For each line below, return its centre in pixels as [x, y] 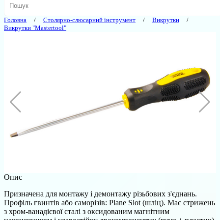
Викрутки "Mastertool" [35, 27]
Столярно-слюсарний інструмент [89, 20]
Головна [15, 20]
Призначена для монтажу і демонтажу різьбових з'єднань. [100, 193]
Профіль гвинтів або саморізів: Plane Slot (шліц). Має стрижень [110, 202]
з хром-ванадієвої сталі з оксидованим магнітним [87, 211]
